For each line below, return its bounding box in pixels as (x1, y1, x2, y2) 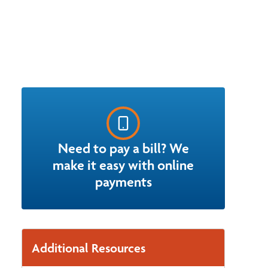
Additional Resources (32, 240, 145, 256)
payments (95, 173, 152, 191)
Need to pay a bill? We (57, 140, 189, 157)
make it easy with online (53, 157, 194, 174)
